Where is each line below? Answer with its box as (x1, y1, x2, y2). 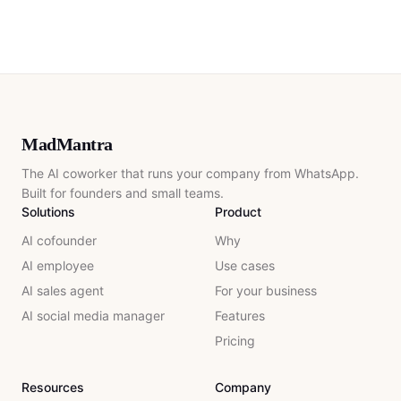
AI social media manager (21, 308, 165, 323)
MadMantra (21, 134, 113, 154)
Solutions (21, 204, 75, 219)
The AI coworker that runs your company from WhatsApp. (21, 166, 359, 181)
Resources (21, 380, 84, 395)
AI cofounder (21, 233, 97, 248)
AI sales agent (21, 283, 104, 298)
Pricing (215, 333, 255, 348)
